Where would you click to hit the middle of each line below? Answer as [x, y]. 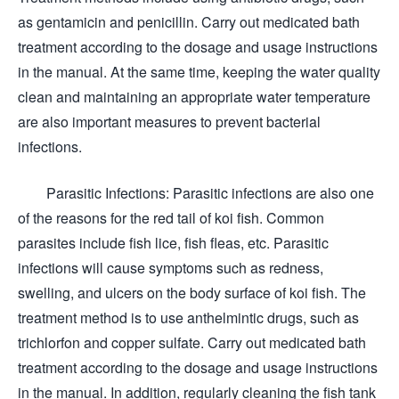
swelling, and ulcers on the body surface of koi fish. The [192, 292]
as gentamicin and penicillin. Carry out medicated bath [189, 21]
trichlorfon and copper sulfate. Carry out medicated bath [192, 342]
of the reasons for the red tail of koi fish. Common [171, 217]
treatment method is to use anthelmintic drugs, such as [188, 317]
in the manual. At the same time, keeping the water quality [199, 71]
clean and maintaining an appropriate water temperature [194, 96]
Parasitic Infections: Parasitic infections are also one [196, 192]
